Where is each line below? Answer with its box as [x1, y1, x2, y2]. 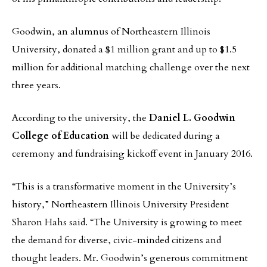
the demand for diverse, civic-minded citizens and [12, 234, 221, 247]
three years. [12, 79, 61, 92]
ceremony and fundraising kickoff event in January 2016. [12, 147, 253, 160]
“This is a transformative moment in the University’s [12, 180, 236, 193]
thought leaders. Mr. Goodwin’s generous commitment [12, 252, 248, 265]
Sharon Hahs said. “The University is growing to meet [12, 216, 242, 229]
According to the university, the [12, 111, 147, 125]
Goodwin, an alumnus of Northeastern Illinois [12, 25, 210, 38]
